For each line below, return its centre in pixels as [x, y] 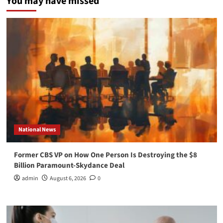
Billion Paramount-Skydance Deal [69, 166]
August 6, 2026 [68, 179]
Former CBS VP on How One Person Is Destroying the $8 [105, 155]
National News [37, 130]
